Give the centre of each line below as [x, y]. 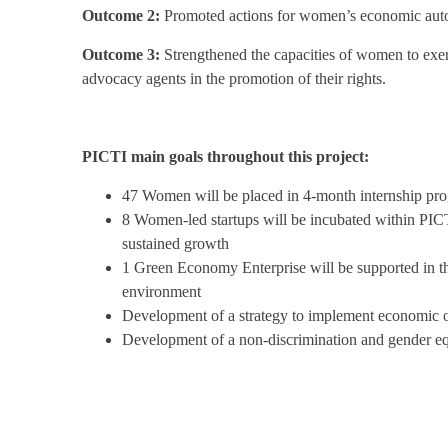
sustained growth [175, 243]
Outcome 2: [121, 15]
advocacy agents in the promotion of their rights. [234, 78]
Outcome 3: [121, 54]
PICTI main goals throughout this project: [225, 156]
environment [161, 291]
